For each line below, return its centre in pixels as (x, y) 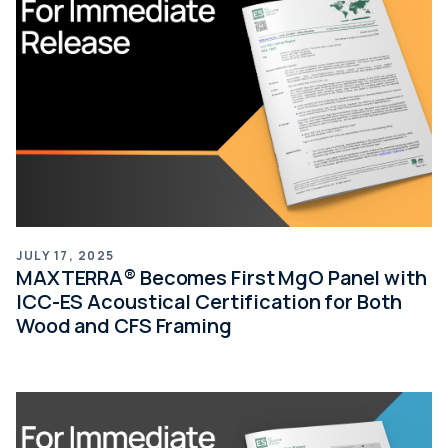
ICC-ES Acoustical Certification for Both (209, 301)
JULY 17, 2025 (65, 255)
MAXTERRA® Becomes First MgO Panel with (221, 277)
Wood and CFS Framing (124, 325)
